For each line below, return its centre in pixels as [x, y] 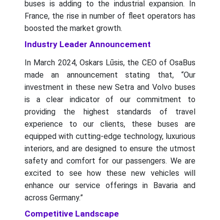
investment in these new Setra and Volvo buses [110, 87]
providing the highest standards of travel [110, 112]
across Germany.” [54, 198]
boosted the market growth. [73, 28]
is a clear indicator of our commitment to [110, 100]
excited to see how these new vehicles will [110, 173]
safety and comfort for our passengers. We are [110, 161]
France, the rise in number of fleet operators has [110, 16]
